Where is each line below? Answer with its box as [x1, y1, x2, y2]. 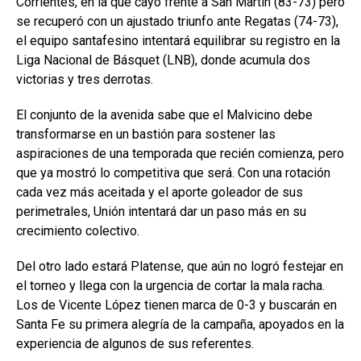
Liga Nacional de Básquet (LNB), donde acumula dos [16, 52, 310, 68]
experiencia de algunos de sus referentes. [16, 335, 254, 351]
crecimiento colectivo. [16, 222, 139, 239]
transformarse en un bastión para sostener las [16, 126, 276, 142]
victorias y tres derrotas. [16, 71, 153, 87]
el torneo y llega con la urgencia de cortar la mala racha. [16, 277, 325, 293]
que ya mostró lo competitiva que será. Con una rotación [16, 164, 330, 180]
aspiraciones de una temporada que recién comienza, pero [16, 145, 344, 161]
